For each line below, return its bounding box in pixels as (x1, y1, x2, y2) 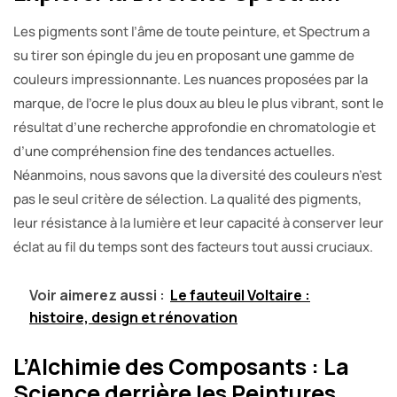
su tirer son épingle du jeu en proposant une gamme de (13, 46, 354, 66)
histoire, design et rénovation (29, 307, 237, 328)
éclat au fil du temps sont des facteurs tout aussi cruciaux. (13, 237, 373, 257)
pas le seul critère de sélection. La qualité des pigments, (13, 190, 362, 209)
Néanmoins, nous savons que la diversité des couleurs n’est (13, 166, 382, 185)
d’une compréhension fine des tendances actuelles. (13, 142, 335, 161)
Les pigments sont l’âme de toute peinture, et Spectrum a (13, 22, 370, 42)
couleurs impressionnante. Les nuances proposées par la (13, 70, 368, 90)
